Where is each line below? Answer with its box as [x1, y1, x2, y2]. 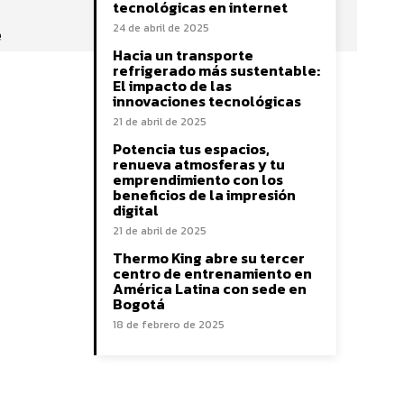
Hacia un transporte [113, 44, 253, 66]
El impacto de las [113, 75, 232, 96]
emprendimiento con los [113, 169, 283, 190]
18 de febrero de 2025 [113, 317, 225, 333]
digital [113, 199, 159, 221]
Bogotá [113, 293, 165, 315]
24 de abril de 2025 [113, 20, 209, 36]
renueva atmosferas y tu [113, 153, 285, 175]
